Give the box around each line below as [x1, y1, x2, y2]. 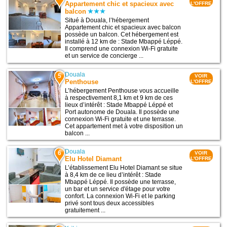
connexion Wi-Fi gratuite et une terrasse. [65, 115, 176, 123]
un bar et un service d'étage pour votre [65, 185, 171, 193]
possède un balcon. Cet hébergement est [65, 31, 179, 39]
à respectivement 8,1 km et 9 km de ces [65, 94, 173, 101]
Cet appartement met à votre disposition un [65, 122, 183, 130]
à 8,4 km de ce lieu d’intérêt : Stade [65, 171, 162, 178]
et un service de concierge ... [65, 52, 144, 60]
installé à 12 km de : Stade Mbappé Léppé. [65, 38, 183, 46]
